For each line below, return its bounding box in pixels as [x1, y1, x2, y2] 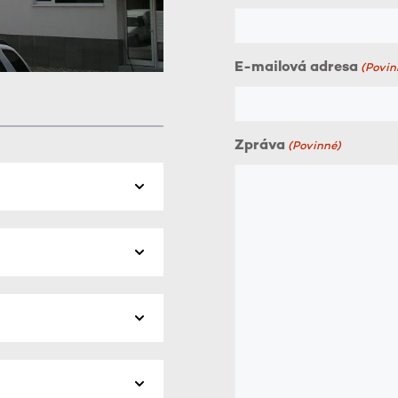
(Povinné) [288, 140, 342, 153]
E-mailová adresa [235, 60, 358, 76]
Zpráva [235, 139, 285, 154]
